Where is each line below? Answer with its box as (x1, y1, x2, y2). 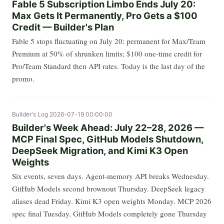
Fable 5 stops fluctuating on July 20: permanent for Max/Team (12, 36, 205, 46)
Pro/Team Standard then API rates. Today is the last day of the (12, 61, 205, 71)
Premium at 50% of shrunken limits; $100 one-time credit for (12, 48, 202, 59)
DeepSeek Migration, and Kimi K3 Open (12, 144, 188, 156)
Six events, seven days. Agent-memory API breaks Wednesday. (12, 170, 209, 181)
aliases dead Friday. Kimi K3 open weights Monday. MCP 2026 (12, 195, 211, 206)
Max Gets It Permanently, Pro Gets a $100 (12, 10, 197, 21)
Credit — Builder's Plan (12, 21, 114, 33)
